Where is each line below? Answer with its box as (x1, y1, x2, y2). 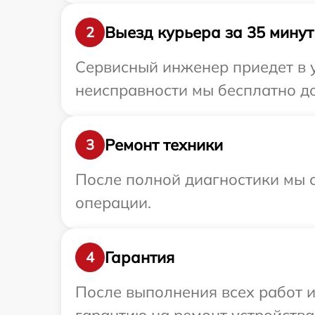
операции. (75, 193, 151, 212)
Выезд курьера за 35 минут (105, 22, 314, 42)
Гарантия (105, 247, 174, 267)
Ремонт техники (105, 134, 223, 155)
